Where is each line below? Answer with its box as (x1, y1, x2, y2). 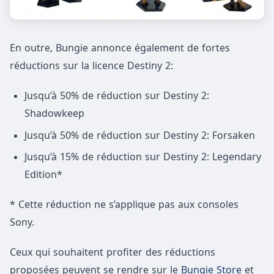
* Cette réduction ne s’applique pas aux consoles (10, 198, 239, 211)
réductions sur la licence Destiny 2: (10, 59, 173, 72)
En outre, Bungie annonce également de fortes (10, 42, 230, 54)
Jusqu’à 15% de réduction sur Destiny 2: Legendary (24, 150, 261, 163)
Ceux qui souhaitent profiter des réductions (10, 246, 215, 259)
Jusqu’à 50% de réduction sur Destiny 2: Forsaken (24, 128, 255, 141)
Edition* (24, 168, 62, 181)
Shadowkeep (24, 107, 84, 120)
